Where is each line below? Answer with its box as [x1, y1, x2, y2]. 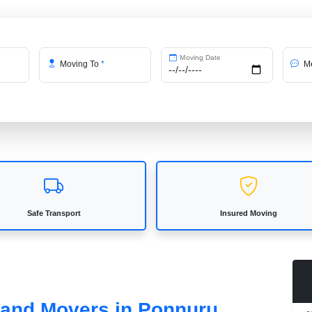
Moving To [58, 58, 102, 69]
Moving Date [178, 53, 221, 62]
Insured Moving [219, 208, 277, 217]
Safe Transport [26, 208, 81, 217]
